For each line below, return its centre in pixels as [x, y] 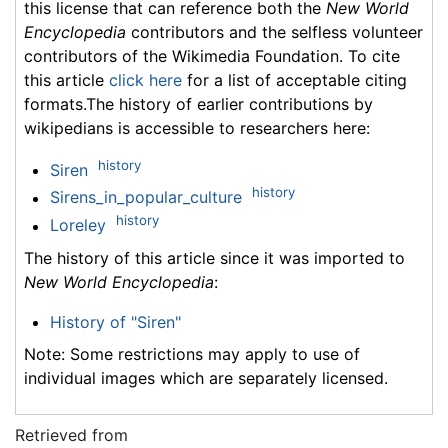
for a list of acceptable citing [294, 79]
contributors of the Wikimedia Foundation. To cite [212, 55]
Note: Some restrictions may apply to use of [192, 353]
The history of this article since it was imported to [214, 257]
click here [145, 79]
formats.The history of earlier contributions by [198, 103]
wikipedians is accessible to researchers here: [197, 127]
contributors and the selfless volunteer [274, 31]
